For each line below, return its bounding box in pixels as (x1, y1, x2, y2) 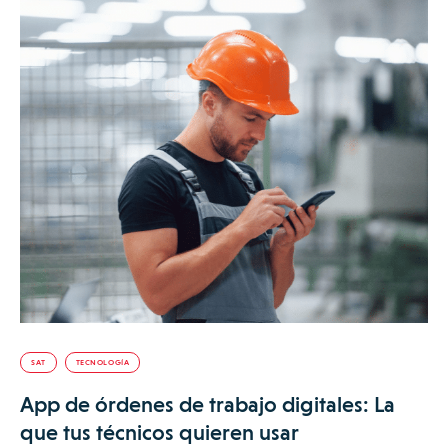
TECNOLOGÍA (75, 357, 130, 367)
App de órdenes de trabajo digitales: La (20, 391, 395, 417)
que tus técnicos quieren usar (20, 419, 299, 445)
